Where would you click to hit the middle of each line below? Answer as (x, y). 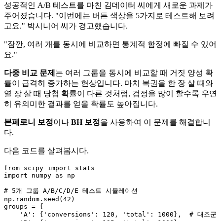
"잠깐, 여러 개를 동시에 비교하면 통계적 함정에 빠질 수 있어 (110, 44)
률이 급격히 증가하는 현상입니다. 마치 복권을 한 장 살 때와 (109, 83)
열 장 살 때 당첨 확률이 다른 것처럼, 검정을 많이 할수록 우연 (110, 94)
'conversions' (69, 215)
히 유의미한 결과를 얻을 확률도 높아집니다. (81, 104)
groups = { (24, 207)
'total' (136, 215)
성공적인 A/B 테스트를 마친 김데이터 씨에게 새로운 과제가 (108, 5)
